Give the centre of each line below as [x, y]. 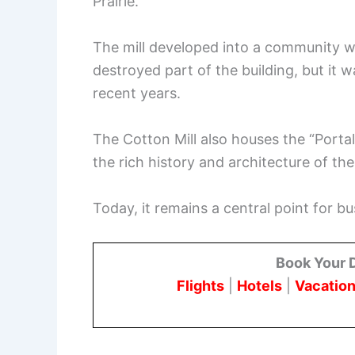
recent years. [137, 94]
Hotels [260, 285]
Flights [200, 285]
